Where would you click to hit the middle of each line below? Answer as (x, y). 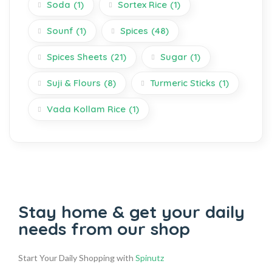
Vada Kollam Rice (86, 109)
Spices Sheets (77, 57)
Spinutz (150, 258)
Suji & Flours (74, 83)
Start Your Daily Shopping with (77, 258)
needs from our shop (104, 229)
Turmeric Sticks (183, 83)
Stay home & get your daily (131, 212)
